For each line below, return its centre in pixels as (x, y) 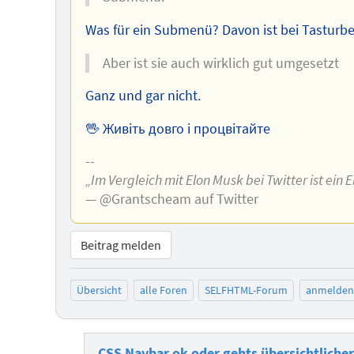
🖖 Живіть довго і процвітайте (177, 128)
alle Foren (163, 290)
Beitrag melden (121, 245)
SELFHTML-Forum (247, 290)
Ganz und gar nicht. (143, 96)
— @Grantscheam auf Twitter (171, 200)
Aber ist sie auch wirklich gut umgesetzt (221, 63)
